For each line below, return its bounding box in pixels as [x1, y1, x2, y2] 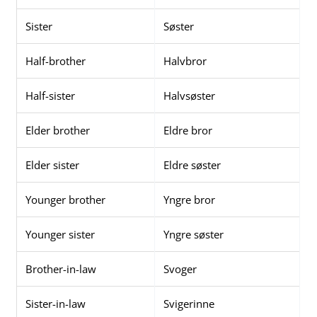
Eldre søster [163, 158, 221, 173]
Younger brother [25, 192, 106, 207]
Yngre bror [163, 192, 216, 207]
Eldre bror [163, 123, 213, 138]
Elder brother [25, 123, 91, 138]
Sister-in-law [25, 296, 86, 311]
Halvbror [163, 54, 207, 69]
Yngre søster [163, 227, 224, 242]
